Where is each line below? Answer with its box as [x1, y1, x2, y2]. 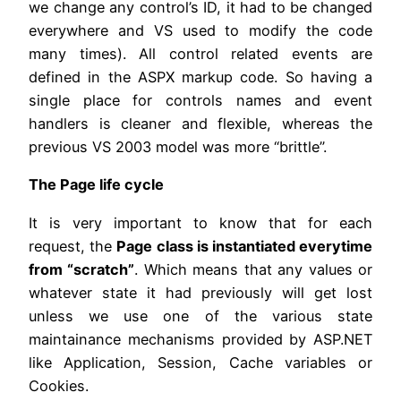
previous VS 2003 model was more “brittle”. [29, 138, 327, 157]
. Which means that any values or [134, 260, 373, 278]
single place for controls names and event [29, 91, 372, 110]
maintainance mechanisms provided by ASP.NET [29, 329, 372, 348]
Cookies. [29, 376, 89, 395]
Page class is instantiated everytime [116, 236, 373, 255]
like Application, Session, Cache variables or [29, 353, 372, 371]
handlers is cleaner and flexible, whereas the [29, 115, 372, 133]
